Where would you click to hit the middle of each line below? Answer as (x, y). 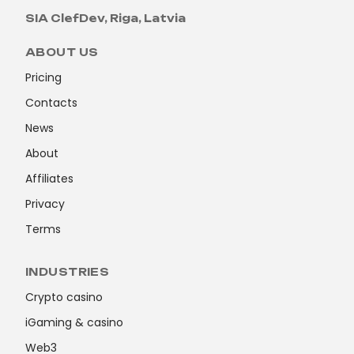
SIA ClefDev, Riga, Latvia (105, 18)
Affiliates (49, 178)
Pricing (43, 77)
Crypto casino (64, 297)
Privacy (45, 203)
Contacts (51, 102)
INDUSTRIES (68, 271)
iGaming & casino (74, 322)
